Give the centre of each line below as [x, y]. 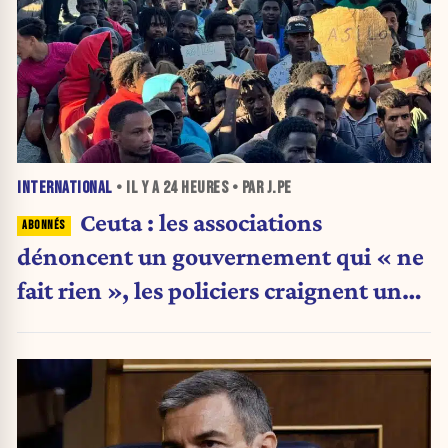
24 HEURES [195, 187]
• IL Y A [137, 187]
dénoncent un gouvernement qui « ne [220, 255]
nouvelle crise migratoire [150, 323]
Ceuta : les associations [200, 221]
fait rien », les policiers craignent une [215, 289]
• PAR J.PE [260, 187]
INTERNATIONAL [65, 187]
